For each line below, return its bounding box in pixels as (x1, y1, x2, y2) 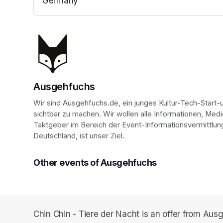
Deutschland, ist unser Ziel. (33, 131, 124, 141)
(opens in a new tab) (42, 7, 124, 18)
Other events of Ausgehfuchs (33, 157, 157, 168)
